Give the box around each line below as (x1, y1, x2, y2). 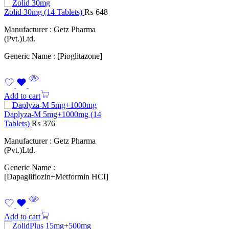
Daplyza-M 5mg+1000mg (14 (4, 110, 101, 119)
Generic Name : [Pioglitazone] (4, 52, 102, 61)
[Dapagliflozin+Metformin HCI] (4, 172, 108, 181)
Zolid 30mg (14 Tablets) (4, 8, 84, 17)
